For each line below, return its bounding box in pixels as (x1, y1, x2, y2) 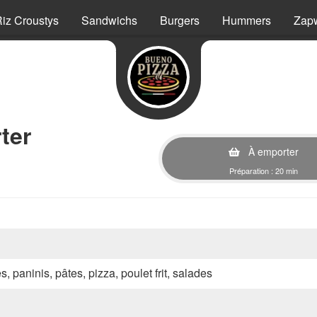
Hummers (222, 12, 271, 28)
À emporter (246, 144, 299, 158)
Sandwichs (81, 12, 137, 28)
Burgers (160, 12, 200, 28)
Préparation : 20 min (229, 165, 298, 176)
